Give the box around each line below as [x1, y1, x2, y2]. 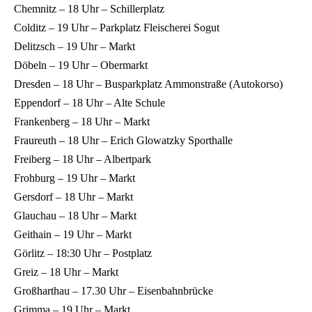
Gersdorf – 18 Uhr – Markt [14, 190, 133, 203]
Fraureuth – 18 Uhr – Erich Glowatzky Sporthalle [14, 134, 233, 146]
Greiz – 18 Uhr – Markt [14, 265, 118, 278]
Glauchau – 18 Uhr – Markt [14, 209, 136, 221]
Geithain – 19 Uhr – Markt [14, 228, 132, 240]
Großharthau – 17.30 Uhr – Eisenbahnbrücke [14, 284, 213, 297]
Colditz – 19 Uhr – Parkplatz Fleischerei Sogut [14, 21, 219, 33]
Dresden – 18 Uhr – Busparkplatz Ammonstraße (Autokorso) [14, 77, 283, 90]
